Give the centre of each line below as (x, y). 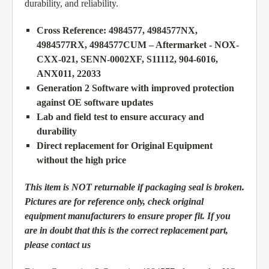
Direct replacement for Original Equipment (125, 146)
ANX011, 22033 (69, 74)
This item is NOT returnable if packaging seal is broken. (134, 187)
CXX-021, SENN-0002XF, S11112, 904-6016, (127, 59)
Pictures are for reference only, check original (114, 202)
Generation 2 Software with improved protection (135, 88)
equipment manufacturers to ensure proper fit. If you (128, 216)
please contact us (58, 245)
